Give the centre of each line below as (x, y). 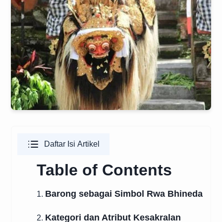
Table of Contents (104, 170)
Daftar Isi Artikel (72, 144)
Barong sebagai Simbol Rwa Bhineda (124, 194)
